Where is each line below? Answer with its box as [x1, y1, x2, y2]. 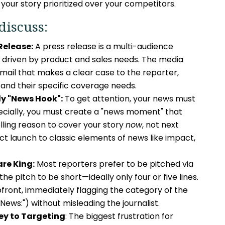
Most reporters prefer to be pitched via [34, 158, 193, 170]
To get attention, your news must [62, 93, 195, 105]
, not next [142, 119, 179, 131]
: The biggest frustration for [65, 210, 173, 222]
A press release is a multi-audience [33, 41, 173, 53]
